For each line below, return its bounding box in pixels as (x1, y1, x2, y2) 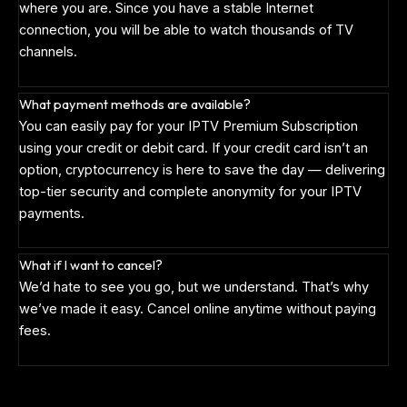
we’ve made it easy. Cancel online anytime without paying (19, 301, 376, 318)
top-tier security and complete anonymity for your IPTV (19, 183, 362, 200)
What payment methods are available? (19, 94, 251, 113)
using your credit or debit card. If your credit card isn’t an (19, 139, 368, 156)
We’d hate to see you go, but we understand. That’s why (19, 279, 369, 296)
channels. (19, 44, 77, 61)
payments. (19, 204, 84, 222)
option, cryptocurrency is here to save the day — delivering (19, 161, 385, 178)
